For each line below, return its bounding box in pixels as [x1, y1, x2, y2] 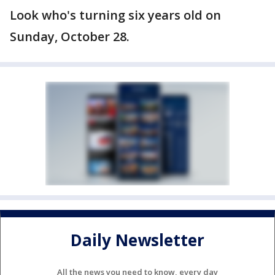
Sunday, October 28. [10, 28, 130, 45]
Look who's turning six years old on [10, 7, 221, 23]
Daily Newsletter [71, 229, 204, 252]
